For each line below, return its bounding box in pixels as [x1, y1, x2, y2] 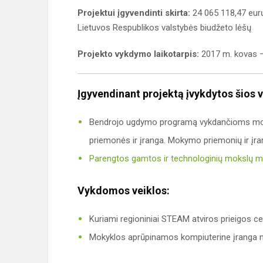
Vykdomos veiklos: [77, 184, 170, 197]
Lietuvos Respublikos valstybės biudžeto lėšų [77, 22, 251, 33]
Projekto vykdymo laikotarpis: [77, 49, 199, 60]
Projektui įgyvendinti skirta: [77, 8, 190, 19]
